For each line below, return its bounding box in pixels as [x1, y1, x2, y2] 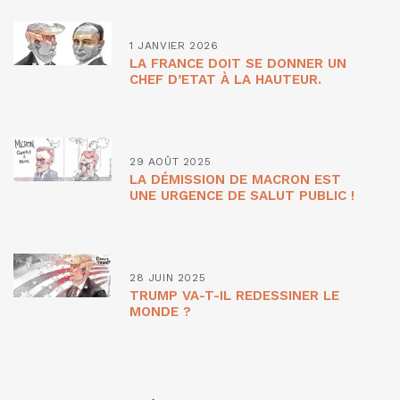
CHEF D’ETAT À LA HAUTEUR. [129, 71, 321, 87]
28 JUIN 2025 [129, 271, 206, 284]
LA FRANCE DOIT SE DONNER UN [129, 54, 346, 71]
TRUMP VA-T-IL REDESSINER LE [129, 287, 339, 304]
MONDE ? [129, 303, 191, 320]
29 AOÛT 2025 [129, 154, 212, 168]
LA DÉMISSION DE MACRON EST [129, 171, 341, 187]
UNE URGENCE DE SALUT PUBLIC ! [129, 187, 354, 204]
